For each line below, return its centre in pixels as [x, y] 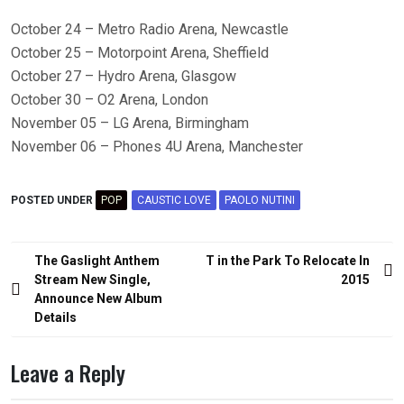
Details [55, 317]
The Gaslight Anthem [97, 261]
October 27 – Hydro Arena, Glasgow [124, 76]
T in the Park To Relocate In [288, 261]
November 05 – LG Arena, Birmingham [130, 123]
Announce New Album [98, 298]
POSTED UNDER [53, 200]
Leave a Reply [68, 372]
